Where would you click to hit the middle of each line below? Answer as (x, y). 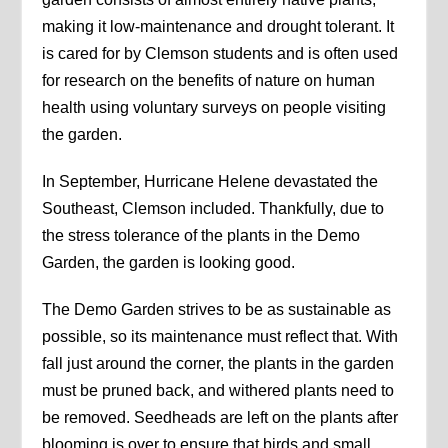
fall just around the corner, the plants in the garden (218, 363)
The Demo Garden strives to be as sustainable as (217, 309)
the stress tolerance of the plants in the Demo (201, 235)
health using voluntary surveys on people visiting (214, 107)
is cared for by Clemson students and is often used (220, 53)
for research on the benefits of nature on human (209, 80)
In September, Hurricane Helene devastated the (210, 181)
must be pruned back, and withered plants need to (218, 390)
